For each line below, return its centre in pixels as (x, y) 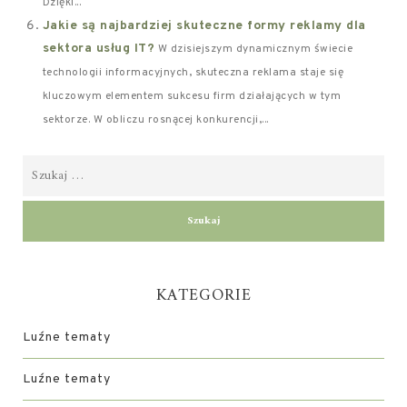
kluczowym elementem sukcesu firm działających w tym (192, 96)
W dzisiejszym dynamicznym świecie (255, 49)
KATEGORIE (203, 296)
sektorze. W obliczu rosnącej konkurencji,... (155, 120)
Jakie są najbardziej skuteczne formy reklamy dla (204, 26)
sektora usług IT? (99, 49)
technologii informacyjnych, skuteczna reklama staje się (193, 73)
